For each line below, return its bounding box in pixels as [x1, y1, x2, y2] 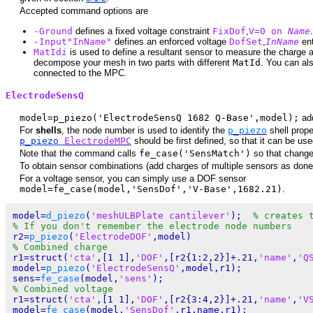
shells [36, 124, 61, 136]
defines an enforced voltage [112, 36, 229, 47]
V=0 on [249, 25, 288, 36]
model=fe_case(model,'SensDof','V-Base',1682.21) [20, 183, 282, 194]
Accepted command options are [20, 6, 148, 17]
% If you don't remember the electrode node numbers [13, 221, 292, 232]
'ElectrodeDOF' [74, 231, 152, 242]
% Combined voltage [13, 284, 113, 295]
